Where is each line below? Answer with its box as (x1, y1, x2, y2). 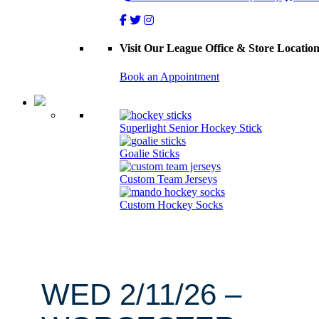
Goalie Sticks (120, 147, 179, 159)
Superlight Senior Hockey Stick (120, 121, 262, 134)
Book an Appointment (120, 70, 219, 83)
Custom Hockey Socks (120, 198, 223, 211)
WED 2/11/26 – (41, 277, 241, 311)
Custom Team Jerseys (120, 172, 217, 185)
